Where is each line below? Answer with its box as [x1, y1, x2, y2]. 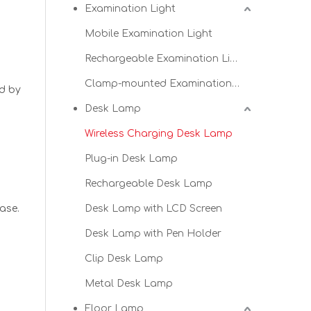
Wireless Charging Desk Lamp [85, 128, 233, 139]
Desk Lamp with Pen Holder [85, 228, 221, 239]
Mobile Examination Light [85, 28, 212, 39]
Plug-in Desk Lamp [85, 153, 178, 164]
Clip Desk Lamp [85, 253, 163, 264]
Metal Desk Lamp [85, 278, 173, 289]
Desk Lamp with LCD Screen [85, 203, 222, 214]
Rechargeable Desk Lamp [85, 178, 212, 189]
